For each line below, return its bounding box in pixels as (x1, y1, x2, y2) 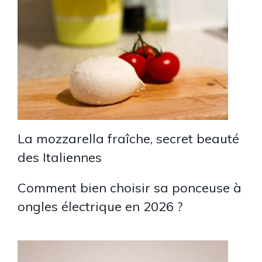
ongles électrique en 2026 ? (18, 198, 182, 215)
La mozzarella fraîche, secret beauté (18, 130, 239, 147)
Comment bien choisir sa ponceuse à (18, 179, 242, 196)
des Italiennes (18, 149, 102, 166)
